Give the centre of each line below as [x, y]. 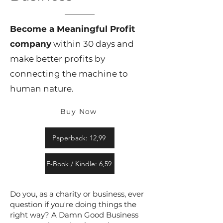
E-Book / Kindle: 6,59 [79, 164]
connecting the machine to [69, 74]
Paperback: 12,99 [79, 138]
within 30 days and [93, 44]
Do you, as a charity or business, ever [77, 194]
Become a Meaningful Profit [72, 29]
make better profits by [57, 59]
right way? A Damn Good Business [74, 215]
